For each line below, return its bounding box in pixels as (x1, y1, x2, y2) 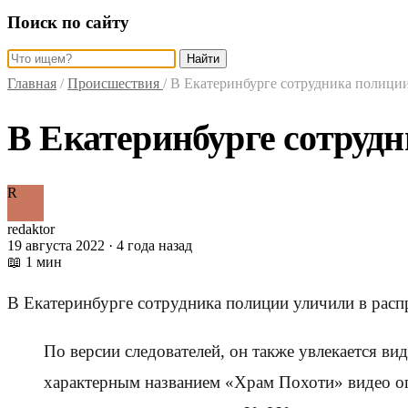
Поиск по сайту (7, 12, 129, 32)
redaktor (7, 221, 55, 238)
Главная (7, 76, 56, 92)
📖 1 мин (7, 254, 62, 270)
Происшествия (67, 76, 163, 92)
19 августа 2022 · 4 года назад (7, 238, 192, 254)
